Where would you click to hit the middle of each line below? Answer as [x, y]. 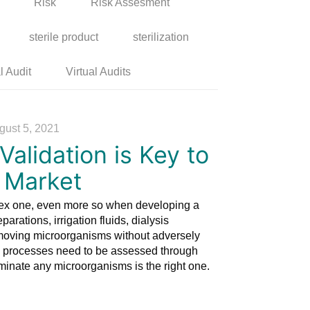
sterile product [63, 37]
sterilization [161, 37]
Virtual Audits [98, 71]
